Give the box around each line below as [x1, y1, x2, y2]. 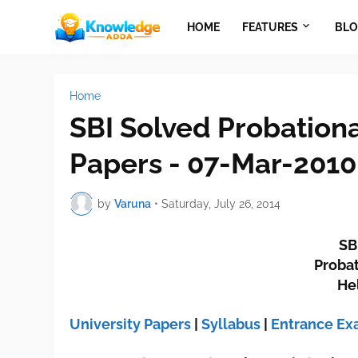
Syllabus [201, 316, 261, 332]
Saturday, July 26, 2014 [161, 197, 281, 210]
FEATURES [241, 20, 298, 34]
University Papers [70, 316, 192, 332]
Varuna [114, 197, 152, 210]
